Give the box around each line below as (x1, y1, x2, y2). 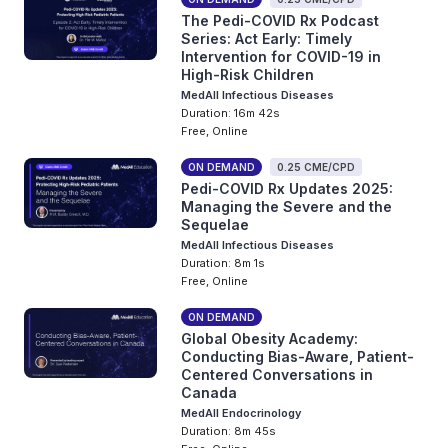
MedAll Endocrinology (181, 406, 302, 420)
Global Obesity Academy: (181, 330, 359, 347)
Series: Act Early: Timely (181, 30, 353, 47)
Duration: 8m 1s (181, 256, 266, 270)
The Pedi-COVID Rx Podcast (181, 12, 380, 29)
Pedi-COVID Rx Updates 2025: (181, 180, 394, 197)
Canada (181, 384, 238, 401)
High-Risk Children (181, 66, 315, 83)
